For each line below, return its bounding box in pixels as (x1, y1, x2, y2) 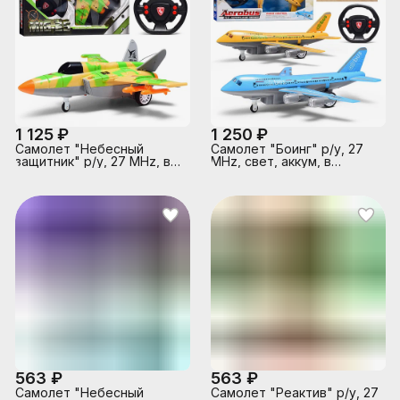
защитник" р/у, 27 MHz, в (15, 154, 171, 169)
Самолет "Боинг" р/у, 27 (211, 141, 363, 156)
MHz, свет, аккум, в (211, 154, 331, 169)
